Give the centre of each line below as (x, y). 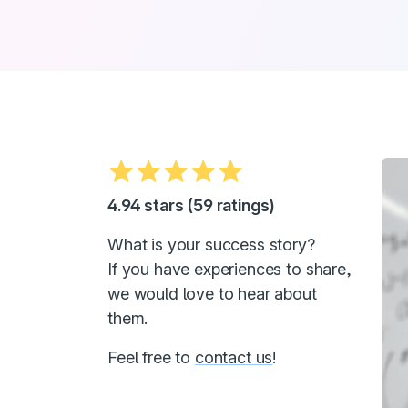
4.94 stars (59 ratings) (192, 205)
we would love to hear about (212, 294)
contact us (234, 357)
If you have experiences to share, (229, 269)
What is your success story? (211, 245)
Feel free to (151, 357)
